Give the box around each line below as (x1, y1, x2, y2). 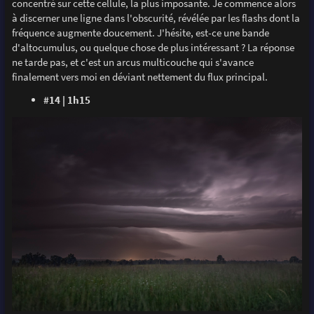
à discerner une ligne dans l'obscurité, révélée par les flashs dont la (11, 11, 300, 25)
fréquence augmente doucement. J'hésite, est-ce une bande (11, 26, 269, 40)
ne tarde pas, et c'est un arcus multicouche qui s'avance (11, 55, 254, 69)
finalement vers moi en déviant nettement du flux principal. (11, 70, 268, 84)
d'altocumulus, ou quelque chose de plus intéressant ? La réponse (11, 41, 294, 55)
